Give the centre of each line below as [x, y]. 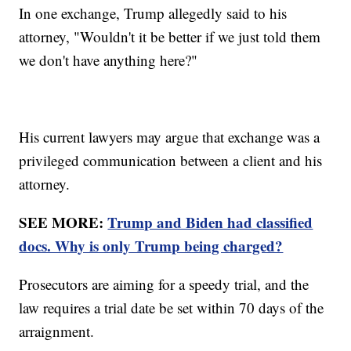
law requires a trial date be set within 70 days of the [172, 307]
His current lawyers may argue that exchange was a [170, 136]
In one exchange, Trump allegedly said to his [153, 13]
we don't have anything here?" [109, 60]
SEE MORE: [63, 222]
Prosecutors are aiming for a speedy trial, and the [164, 284]
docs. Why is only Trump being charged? [151, 245]
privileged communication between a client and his [171, 160]
